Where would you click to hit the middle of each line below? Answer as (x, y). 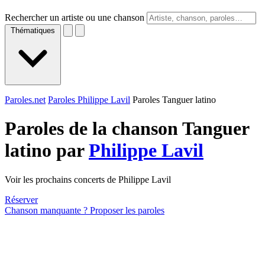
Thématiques (33, 30)
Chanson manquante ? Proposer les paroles (85, 210)
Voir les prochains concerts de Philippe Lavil (88, 179)
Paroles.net (25, 100)
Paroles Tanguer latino (174, 100)
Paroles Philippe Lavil (89, 100)
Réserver (21, 199)
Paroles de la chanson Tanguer (127, 129)
